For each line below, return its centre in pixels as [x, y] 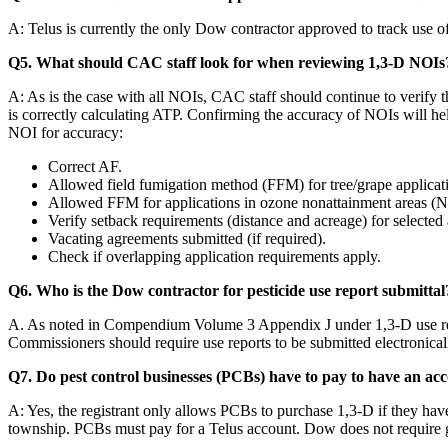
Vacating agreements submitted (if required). [187, 238]
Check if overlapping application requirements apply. [214, 256]
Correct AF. [85, 166]
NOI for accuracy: [65, 132]
